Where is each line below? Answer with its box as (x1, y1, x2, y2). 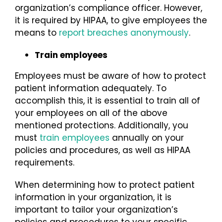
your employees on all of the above (15, 107, 167, 119)
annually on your (110, 131, 184, 144)
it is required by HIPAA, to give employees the (15, 14, 207, 26)
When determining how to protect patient (15, 178, 195, 191)
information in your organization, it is (15, 191, 171, 203)
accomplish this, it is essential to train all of (15, 94, 200, 107)
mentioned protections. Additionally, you (15, 119, 188, 131)
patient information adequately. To (15, 82, 166, 94)
